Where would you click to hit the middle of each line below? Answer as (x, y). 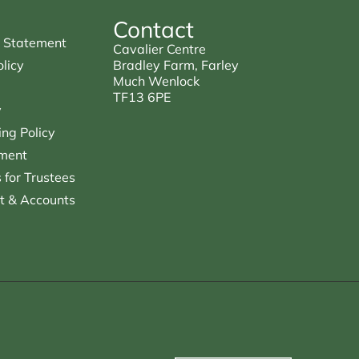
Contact (153, 29)
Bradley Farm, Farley (175, 65)
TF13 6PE (141, 97)
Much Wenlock (156, 81)
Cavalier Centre (159, 48)
